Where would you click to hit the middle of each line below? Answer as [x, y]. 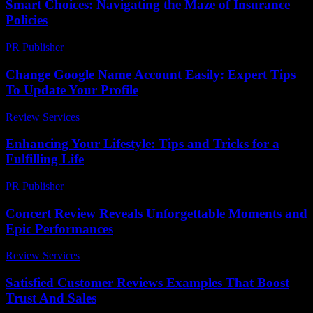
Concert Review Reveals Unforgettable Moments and [156, 213]
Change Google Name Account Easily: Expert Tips [151, 74]
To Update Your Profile [72, 89]
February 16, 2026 [111, 186]
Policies [27, 20]
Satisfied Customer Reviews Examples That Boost [147, 283]
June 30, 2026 [117, 117]
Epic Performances [59, 228]
